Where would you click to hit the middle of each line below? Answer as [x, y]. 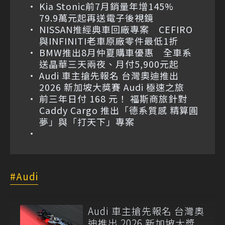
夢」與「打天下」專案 [87, 121]
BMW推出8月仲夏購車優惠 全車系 [116, 52]
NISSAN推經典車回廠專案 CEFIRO [116, 29]
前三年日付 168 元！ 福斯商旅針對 [113, 98]
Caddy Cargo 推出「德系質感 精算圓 [119, 110]
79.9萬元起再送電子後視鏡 [96, 17]
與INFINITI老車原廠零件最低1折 [109, 40]
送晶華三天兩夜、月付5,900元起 [109, 64]
